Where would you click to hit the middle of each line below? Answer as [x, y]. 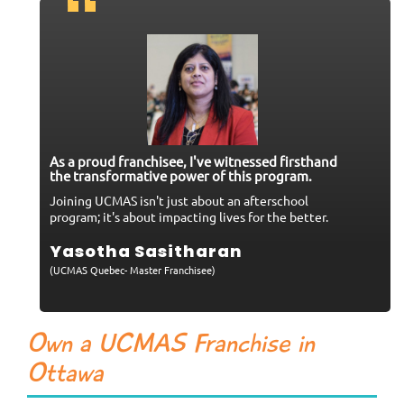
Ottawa [65, 375]
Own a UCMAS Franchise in [171, 345]
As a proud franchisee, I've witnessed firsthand [193, 161]
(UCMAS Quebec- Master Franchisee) [133, 270]
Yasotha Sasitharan [146, 252]
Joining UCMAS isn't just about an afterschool [179, 201]
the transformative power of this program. [181, 176]
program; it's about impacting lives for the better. [189, 217]
